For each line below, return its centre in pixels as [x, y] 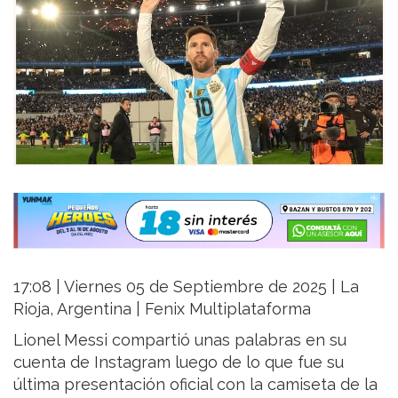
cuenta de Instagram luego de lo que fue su [179, 362]
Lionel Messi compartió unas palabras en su [180, 340]
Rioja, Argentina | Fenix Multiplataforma [162, 309]
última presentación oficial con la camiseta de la [195, 385]
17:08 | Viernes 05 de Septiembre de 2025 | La [186, 287]
